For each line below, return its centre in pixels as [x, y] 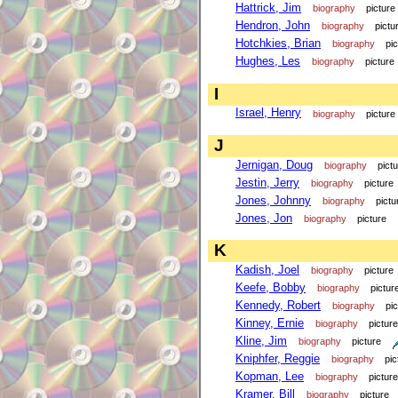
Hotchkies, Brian [278, 44]
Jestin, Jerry [267, 182]
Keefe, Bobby [271, 288]
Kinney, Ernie [270, 323]
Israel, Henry [268, 113]
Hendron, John [273, 26]
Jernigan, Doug [274, 164]
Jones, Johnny [273, 200]
